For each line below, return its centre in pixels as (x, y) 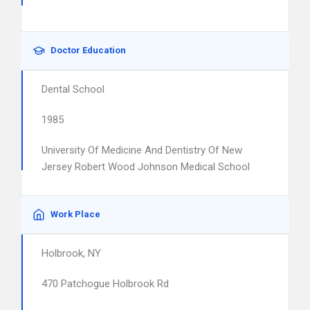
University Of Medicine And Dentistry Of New (142, 150)
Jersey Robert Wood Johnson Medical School (146, 167)
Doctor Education (88, 50)
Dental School (73, 89)
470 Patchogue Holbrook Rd (105, 284)
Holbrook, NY (71, 253)
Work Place (75, 214)
